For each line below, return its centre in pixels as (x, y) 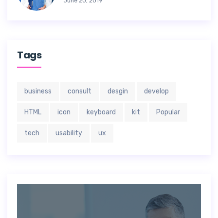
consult (80, 91)
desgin (118, 91)
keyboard (101, 112)
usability (69, 133)
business (38, 91)
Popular (168, 112)
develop (156, 91)
